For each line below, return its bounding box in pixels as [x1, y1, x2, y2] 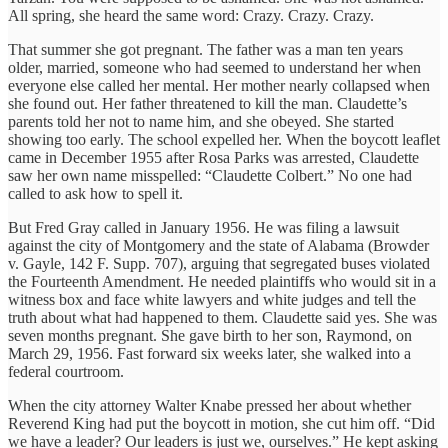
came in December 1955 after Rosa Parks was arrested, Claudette [8, 148, 419, 166]
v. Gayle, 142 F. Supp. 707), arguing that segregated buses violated [8, 254, 430, 272]
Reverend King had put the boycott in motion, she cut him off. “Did [8, 414, 435, 432]
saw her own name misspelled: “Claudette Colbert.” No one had [8, 166, 412, 184]
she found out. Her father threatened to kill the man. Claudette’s [8, 94, 407, 112]
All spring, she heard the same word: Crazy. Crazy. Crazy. [8, 6, 374, 24]
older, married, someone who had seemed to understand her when [8, 58, 421, 76]
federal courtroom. [8, 362, 124, 380]
